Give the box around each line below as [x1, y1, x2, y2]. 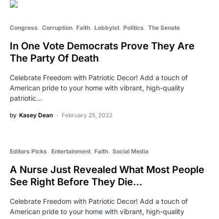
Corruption [42, 24, 72, 32]
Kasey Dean [19, 111, 53, 119]
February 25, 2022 [62, 111, 112, 119]
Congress [10, 24, 38, 32]
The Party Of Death [10, 52, 99, 65]
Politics [123, 24, 144, 32]
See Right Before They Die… [10, 176, 142, 188]
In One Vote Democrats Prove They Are [10, 40, 195, 52]
